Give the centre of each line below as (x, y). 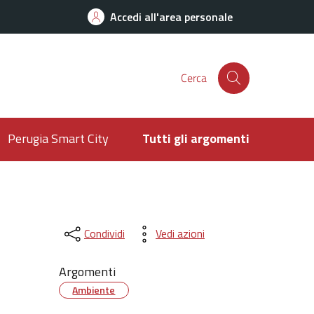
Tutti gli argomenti (196, 139)
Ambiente (94, 289)
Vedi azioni (180, 234)
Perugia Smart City (59, 139)
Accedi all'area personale (171, 17)
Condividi (104, 234)
